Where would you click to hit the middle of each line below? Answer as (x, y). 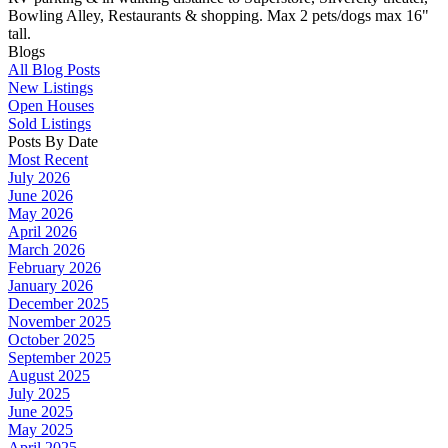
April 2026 (42, 232)
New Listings (50, 88)
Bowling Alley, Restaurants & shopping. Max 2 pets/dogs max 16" (218, 16)
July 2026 (39, 178)
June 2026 (40, 196)
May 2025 (40, 430)
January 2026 (50, 286)
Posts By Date (53, 142)
